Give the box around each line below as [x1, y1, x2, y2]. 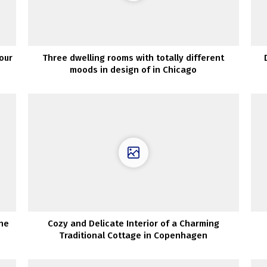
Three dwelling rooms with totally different [42, 52, 225, 63]
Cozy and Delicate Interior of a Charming [47, 218, 219, 229]
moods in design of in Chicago [70, 64, 197, 75]
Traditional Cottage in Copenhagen [59, 230, 208, 241]
